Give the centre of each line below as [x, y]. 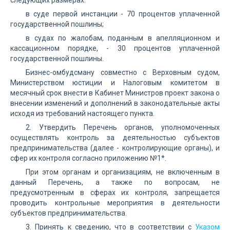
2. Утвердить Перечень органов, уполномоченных [123, 127]
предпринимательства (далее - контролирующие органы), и [115, 148]
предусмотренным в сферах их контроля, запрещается [115, 193]
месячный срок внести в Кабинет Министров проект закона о [115, 93]
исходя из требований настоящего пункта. [82, 113]
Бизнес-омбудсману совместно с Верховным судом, [123, 72]
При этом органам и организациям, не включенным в [123, 172]
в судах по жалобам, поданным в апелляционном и [123, 38]
